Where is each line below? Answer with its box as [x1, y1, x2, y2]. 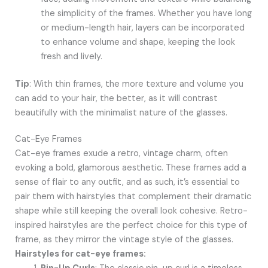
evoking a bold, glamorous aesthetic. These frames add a [14, 162, 246, 174]
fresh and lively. [41, 51, 103, 63]
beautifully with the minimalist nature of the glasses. [14, 107, 227, 119]
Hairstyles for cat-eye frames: [14, 248, 146, 260]
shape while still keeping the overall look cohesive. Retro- [14, 205, 248, 217]
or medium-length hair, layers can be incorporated [41, 22, 245, 34]
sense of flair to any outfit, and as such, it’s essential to [14, 176, 240, 188]
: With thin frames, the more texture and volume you [29, 78, 243, 90]
